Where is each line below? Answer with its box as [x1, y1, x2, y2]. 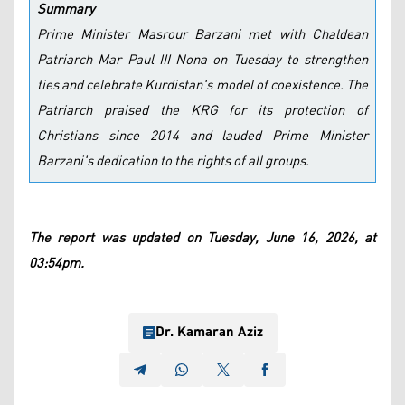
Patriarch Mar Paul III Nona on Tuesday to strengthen [37, 46, 368, 73]
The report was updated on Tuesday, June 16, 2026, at [29, 224, 376, 251]
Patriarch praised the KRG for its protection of [37, 97, 368, 124]
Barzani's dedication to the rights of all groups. [37, 147, 309, 174]
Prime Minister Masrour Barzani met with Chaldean [37, 21, 368, 48]
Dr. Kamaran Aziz [155, 318, 263, 345]
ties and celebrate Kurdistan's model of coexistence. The [37, 71, 368, 99]
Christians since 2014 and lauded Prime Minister [37, 122, 368, 149]
